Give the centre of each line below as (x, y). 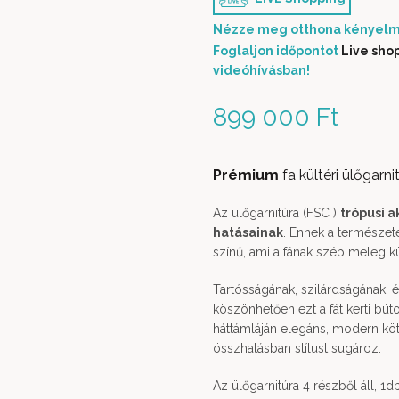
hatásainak (248, 232)
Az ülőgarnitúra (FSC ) (277, 213)
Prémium (246, 175)
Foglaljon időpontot (277, 51)
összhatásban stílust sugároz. (297, 348)
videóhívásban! (261, 70)
